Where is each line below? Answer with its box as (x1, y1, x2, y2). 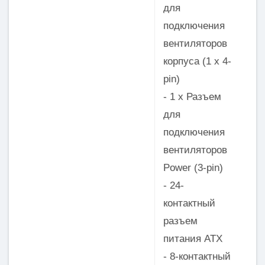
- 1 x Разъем (163, 91, 221, 103)
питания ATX (163, 233, 222, 245)
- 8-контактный (163, 251, 231, 263)
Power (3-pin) (163, 162, 223, 174)
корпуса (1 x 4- (163, 56, 231, 67)
